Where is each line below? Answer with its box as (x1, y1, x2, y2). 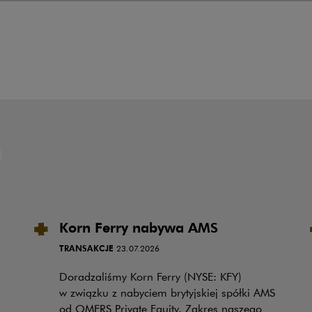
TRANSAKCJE (58, 242, 116, 253)
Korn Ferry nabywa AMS (58, 218, 218, 236)
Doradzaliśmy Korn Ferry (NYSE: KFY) (58, 270, 242, 284)
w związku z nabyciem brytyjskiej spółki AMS (58, 286, 275, 300)
